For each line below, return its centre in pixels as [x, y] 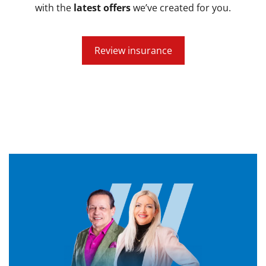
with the [54, 8]
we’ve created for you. [181, 8]
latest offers [102, 8]
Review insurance [133, 50]
